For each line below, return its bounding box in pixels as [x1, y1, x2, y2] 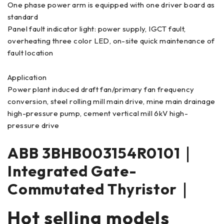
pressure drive [7, 120, 59, 130]
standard [7, 12, 38, 22]
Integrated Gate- [7, 161, 137, 181]
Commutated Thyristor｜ [7, 179, 192, 199]
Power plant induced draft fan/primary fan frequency [7, 84, 194, 94]
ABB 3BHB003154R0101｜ [7, 143, 195, 163]
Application [7, 72, 47, 82]
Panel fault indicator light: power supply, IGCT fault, [7, 24, 186, 34]
